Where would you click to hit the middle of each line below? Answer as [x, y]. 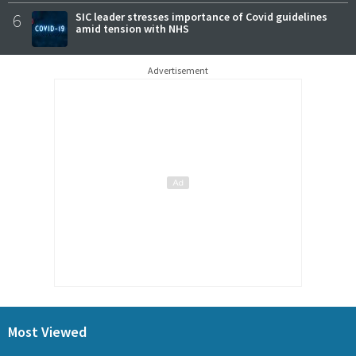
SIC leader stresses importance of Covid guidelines [201, 17]
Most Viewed [47, 331]
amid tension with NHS [132, 29]
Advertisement [178, 71]
